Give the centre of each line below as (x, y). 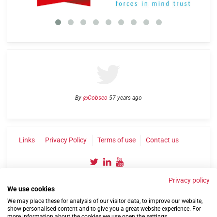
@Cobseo (95, 98)
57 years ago (125, 98)
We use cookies (31, 189)
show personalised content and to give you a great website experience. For (104, 209)
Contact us (163, 140)
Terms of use (116, 140)
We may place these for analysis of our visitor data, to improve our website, (105, 201)
